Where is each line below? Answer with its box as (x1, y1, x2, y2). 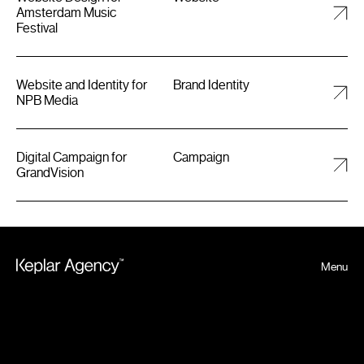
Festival (16, 19, 58, 36)
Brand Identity (173, 76, 250, 93)
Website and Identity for (16, 76, 147, 93)
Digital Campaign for (16, 149, 127, 165)
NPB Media (16, 92, 78, 108)
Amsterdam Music (16, 4, 116, 20)
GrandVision (16, 164, 84, 180)
